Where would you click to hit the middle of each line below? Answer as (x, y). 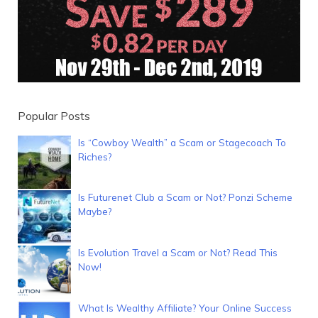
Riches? (95, 156)
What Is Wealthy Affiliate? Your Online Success (185, 307)
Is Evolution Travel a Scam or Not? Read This (178, 253)
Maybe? (95, 212)
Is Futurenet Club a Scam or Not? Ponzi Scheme (185, 197)
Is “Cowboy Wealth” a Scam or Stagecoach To (182, 142)
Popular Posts (54, 115)
